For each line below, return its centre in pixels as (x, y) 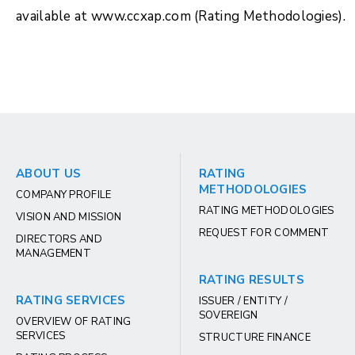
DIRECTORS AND (59, 239)
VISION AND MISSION (69, 217)
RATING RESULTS (251, 280)
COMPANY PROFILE (64, 195)
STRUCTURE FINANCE (254, 338)
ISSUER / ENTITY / (243, 301)
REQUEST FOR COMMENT (264, 233)
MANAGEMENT (54, 254)
